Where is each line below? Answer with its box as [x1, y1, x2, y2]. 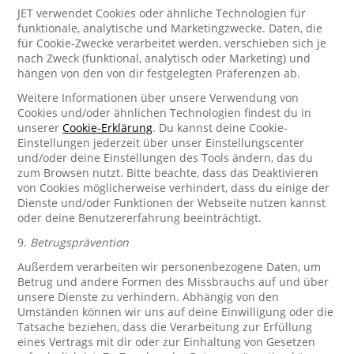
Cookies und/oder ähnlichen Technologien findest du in [17, 105, 312, 120]
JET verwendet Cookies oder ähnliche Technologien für [17, 6, 307, 21]
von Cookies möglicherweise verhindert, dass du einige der [17, 180, 330, 195]
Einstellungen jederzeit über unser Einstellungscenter [17, 135, 305, 150]
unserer [17, 120, 63, 135]
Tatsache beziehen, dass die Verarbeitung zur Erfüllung [17, 319, 313, 334]
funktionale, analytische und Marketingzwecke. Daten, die [17, 21, 323, 36]
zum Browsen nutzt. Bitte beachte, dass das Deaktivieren [17, 165, 319, 180]
